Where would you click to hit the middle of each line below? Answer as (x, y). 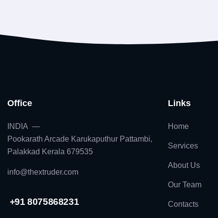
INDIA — (24, 126)
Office (20, 103)
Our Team (185, 184)
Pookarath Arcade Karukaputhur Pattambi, (80, 139)
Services (183, 145)
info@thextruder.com (43, 172)
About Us (184, 165)
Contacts (183, 204)
